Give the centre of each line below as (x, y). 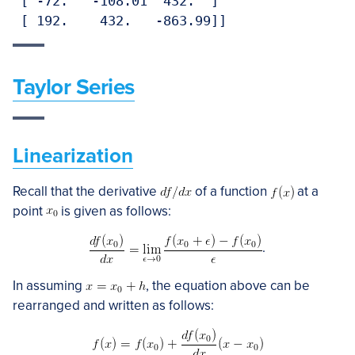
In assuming (49, 286)
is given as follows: (115, 211)
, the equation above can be (228, 286)
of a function (231, 191)
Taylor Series (74, 87)
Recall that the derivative (86, 191)
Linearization (73, 156)
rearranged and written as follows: (113, 305)
